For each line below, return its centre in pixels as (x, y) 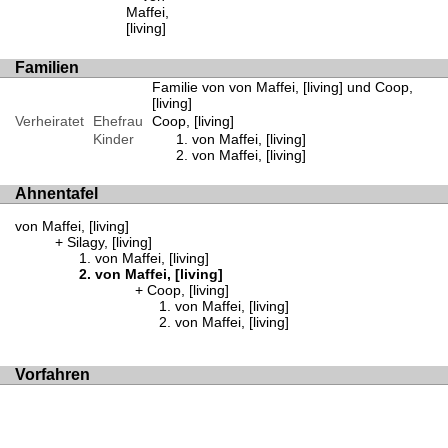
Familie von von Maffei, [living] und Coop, (282, 86)
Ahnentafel (56, 193)
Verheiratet (49, 120)
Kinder (113, 138)
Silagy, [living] (109, 242)
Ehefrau (117, 120)
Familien (47, 67)
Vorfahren (52, 374)
